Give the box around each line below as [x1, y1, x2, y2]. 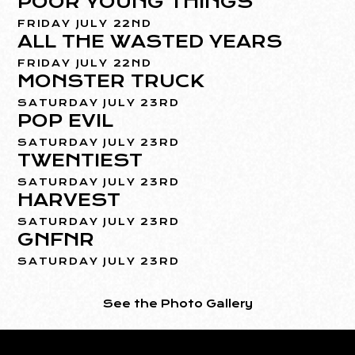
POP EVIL [17, 109, 114, 131]
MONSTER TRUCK [17, 70, 204, 91]
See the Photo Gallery [102, 296, 253, 310]
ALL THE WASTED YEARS [17, 30, 283, 52]
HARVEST [17, 189, 121, 210]
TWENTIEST [17, 149, 143, 170]
